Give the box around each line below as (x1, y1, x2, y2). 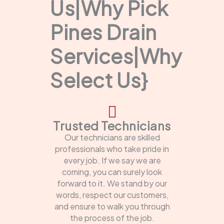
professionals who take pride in (55, 143, 169, 154)
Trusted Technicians (53, 117, 171, 133)
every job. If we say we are (63, 154, 161, 165)
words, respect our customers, (55, 189, 168, 200)
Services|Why (50, 42, 181, 68)
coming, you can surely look (62, 166, 162, 177)
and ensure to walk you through (54, 200, 170, 211)
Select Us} (50, 66, 147, 92)
